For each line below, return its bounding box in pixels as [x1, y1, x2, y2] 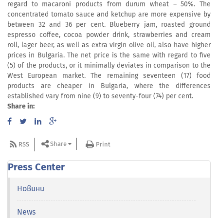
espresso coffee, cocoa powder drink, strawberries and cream [7, 31, 211, 39]
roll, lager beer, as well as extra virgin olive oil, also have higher [7, 41, 211, 50]
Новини [17, 184, 44, 194]
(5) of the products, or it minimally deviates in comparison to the [7, 61, 211, 70]
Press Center [8, 161, 65, 173]
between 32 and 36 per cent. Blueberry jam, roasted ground [7, 20, 211, 29]
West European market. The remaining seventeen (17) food [7, 72, 211, 80]
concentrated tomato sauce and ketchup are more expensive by [7, 10, 211, 19]
